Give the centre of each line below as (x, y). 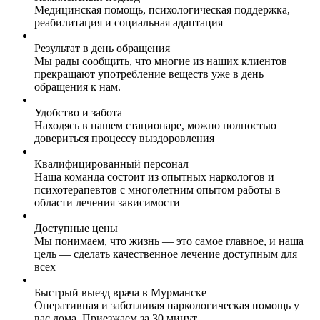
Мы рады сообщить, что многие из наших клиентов (161, 61)
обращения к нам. (77, 86)
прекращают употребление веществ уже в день (149, 74)
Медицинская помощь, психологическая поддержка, (162, 9)
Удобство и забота (78, 112)
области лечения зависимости (107, 202)
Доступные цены (76, 228)
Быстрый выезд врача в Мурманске (120, 292)
